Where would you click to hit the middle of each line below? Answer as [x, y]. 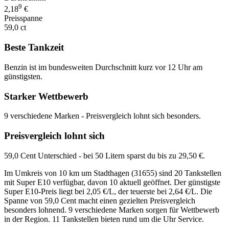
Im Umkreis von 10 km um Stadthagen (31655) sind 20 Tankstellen [113, 173]
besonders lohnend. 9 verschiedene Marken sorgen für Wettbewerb [112, 210]
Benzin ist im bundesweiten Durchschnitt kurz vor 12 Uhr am [103, 67]
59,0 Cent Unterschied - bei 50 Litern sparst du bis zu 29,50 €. [105, 155]
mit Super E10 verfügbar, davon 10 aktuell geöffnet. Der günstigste [112, 182]
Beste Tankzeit [34, 48]
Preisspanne [23, 18]
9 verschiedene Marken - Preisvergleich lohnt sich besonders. [102, 116]
